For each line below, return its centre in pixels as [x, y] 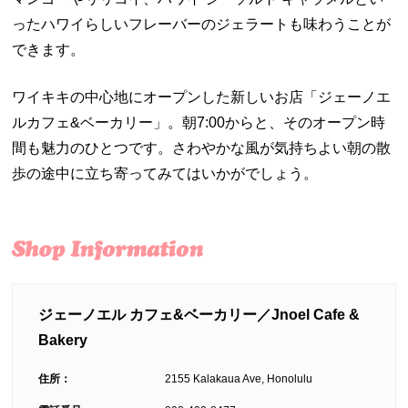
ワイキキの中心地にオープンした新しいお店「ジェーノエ [202, 97]
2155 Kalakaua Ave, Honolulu [239, 379]
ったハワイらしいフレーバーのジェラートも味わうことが [202, 25]
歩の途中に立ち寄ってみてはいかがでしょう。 [165, 174]
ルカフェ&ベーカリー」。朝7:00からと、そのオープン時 [199, 123]
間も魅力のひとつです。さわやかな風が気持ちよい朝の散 [202, 148]
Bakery [63, 341]
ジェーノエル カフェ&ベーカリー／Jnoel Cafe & [199, 315]
